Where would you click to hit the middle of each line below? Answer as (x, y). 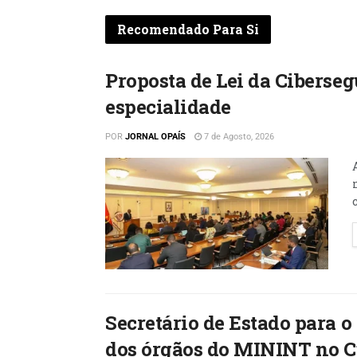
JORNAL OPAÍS (155, 136)
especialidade (168, 106)
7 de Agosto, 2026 (238, 136)
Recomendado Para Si (188, 29)
